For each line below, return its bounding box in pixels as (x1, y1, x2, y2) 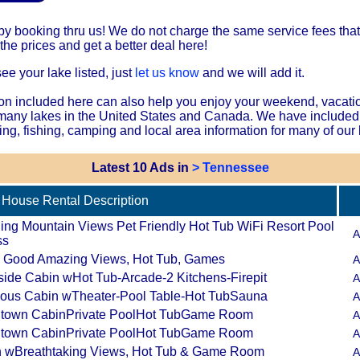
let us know (135, 66, 199, 80)
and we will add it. (199, 66, 305, 80)
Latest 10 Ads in (91, 161, 192, 174)
